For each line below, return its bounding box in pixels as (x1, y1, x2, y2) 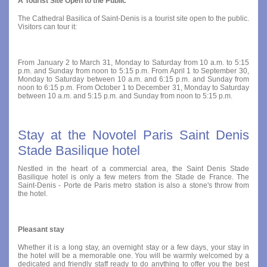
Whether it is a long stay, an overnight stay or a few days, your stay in (18, 243, 249, 252)
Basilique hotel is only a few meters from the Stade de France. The (18, 172, 249, 181)
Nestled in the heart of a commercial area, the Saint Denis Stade (18, 164, 249, 173)
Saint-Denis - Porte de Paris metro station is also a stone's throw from (18, 181, 249, 190)
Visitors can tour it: (18, 22, 77, 31)
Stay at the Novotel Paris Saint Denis (18, 127, 249, 142)
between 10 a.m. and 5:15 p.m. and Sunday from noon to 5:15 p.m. (18, 91, 232, 100)
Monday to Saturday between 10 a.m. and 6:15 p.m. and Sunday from (18, 74, 249, 83)
